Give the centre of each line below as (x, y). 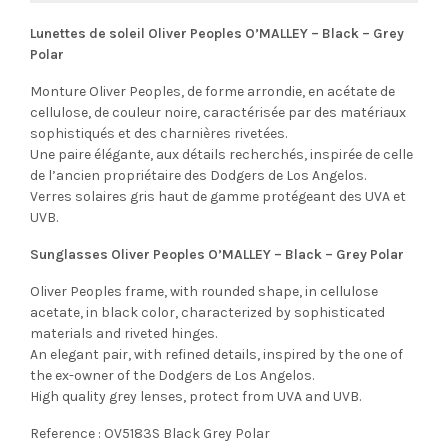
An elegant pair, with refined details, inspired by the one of (216, 354)
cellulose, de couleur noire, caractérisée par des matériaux (218, 112)
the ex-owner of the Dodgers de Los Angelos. (172, 375)
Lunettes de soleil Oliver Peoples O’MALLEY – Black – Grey (217, 33)
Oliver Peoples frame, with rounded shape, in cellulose (204, 291)
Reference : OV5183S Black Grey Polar (150, 433)
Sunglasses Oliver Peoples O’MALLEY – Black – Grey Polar (217, 254)
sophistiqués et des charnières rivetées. (158, 133)
